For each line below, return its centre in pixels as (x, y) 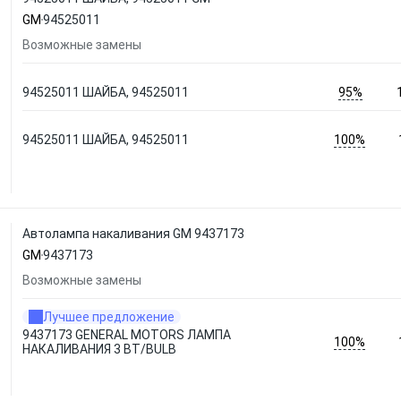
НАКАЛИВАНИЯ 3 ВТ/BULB (99, 349)
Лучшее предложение (109, 317)
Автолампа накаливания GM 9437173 (133, 234)
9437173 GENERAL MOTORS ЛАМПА (127, 335)
